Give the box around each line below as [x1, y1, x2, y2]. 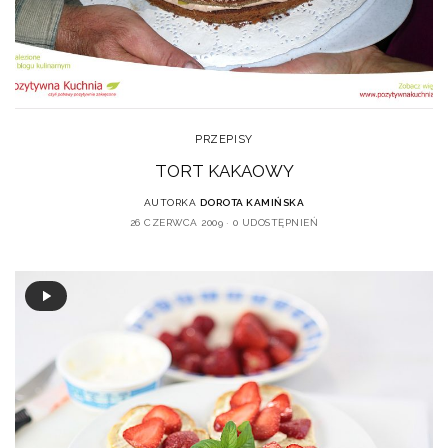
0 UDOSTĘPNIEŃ [232, 217, 319, 229]
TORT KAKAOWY [154, 161, 294, 182]
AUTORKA [143, 197, 197, 209]
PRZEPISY [195, 133, 253, 147]
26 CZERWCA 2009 [129, 217, 224, 229]
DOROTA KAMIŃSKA [199, 197, 305, 209]
